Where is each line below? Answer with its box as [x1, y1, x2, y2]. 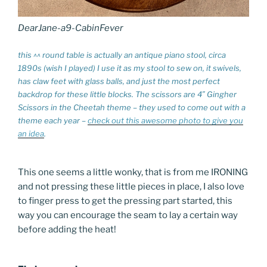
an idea [18, 129, 44, 139]
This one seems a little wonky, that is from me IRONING [18, 167, 248, 178]
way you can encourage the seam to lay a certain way [18, 210, 238, 221]
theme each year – [18, 116, 88, 126]
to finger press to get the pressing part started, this [18, 195, 232, 207]
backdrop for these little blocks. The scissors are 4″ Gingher [18, 89, 237, 100]
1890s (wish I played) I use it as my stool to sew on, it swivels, [18, 63, 241, 73]
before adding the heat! [18, 224, 116, 235]
